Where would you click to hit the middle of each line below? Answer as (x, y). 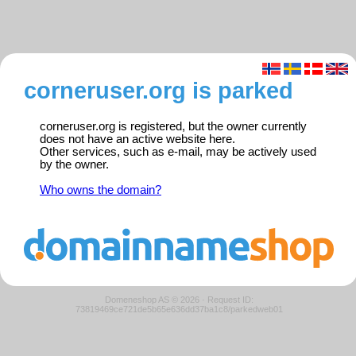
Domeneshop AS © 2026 (152, 299)
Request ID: (230, 299)
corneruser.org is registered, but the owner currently (173, 127)
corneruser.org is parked (159, 91)
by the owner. (74, 165)
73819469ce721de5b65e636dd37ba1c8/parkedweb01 (179, 309)
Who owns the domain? (101, 190)
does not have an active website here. (137, 139)
